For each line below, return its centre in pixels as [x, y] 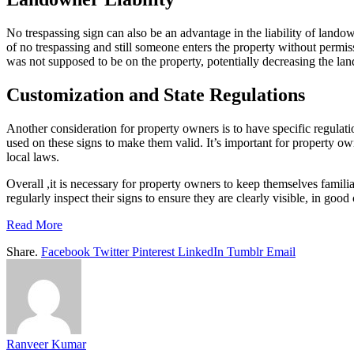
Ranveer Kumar [46, 345]
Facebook [66, 252]
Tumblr [245, 252]
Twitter [111, 252]
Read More [34, 225]
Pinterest [153, 252]
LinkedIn [201, 252]
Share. [22, 252]
